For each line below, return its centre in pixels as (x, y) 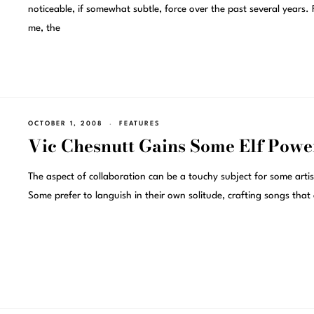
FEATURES (139, 123)
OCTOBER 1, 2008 (65, 123)
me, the (44, 28)
